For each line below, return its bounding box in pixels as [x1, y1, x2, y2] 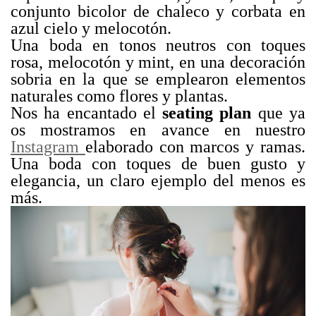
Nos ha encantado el [11, 104, 163, 122]
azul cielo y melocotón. [11, 19, 171, 37]
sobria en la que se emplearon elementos [11, 70, 305, 88]
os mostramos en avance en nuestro [11, 121, 305, 139]
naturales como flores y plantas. [11, 87, 228, 105]
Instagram [11, 138, 85, 156]
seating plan [162, 104, 252, 122]
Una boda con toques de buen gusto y [11, 154, 305, 173]
